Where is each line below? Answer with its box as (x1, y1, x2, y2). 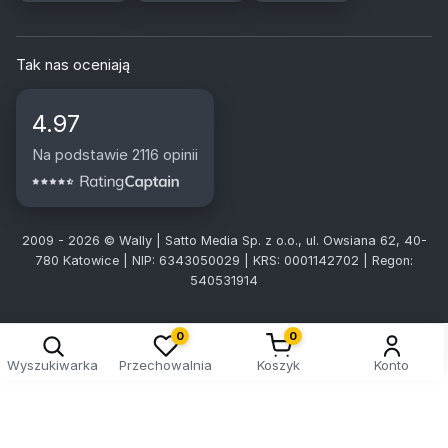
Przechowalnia (119, 356, 212, 373)
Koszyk (257, 356, 300, 373)
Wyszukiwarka (7, 356, 98, 373)
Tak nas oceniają (16, 54, 130, 74)
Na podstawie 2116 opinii (32, 144, 198, 164)
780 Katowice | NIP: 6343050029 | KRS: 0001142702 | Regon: (35, 252, 413, 268)
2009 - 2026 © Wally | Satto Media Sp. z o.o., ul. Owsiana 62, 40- (21, 232, 427, 248)
